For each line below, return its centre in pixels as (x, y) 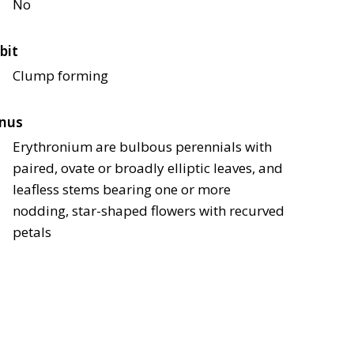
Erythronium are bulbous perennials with (142, 147)
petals (32, 232)
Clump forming (60, 76)
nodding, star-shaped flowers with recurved (149, 211)
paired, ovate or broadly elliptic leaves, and (148, 168)
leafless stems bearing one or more (122, 190)
